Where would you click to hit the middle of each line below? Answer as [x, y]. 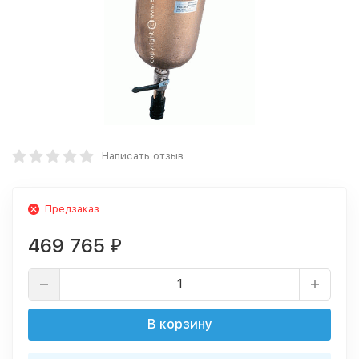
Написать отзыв [143, 156]
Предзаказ [72, 209]
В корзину [179, 324]
